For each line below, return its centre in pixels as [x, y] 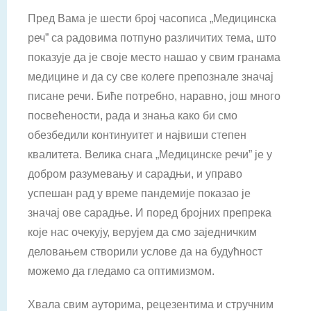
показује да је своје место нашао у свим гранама [154, 57]
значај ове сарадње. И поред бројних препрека [150, 213]
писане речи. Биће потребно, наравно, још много [154, 96]
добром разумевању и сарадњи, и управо [135, 174]
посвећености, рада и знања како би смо [133, 116]
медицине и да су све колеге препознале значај [151, 77]
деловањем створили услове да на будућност [145, 252]
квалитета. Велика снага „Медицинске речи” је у [150, 154]
